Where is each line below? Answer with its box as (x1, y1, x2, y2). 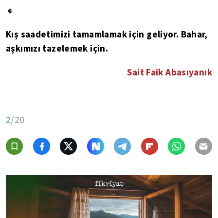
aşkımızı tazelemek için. (6, 42, 109, 54)
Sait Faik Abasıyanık (127, 66, 212, 78)
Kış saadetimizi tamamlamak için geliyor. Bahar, (6, 28, 208, 40)
